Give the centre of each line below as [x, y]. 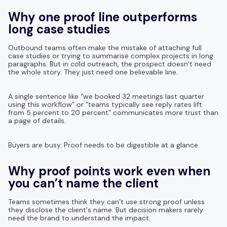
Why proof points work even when [109, 171]
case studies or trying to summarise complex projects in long [111, 55]
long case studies [59, 29]
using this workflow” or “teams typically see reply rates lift [105, 104]
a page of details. [37, 120]
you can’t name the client [83, 183]
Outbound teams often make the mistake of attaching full [105, 47]
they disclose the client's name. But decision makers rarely [106, 210]
